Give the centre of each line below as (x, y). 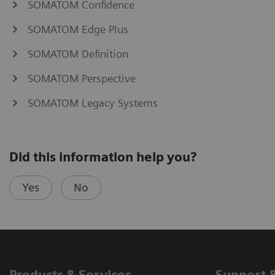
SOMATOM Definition (78, 53)
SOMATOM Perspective (82, 78)
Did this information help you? (103, 157)
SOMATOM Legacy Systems (93, 103)
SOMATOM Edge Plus (78, 29)
